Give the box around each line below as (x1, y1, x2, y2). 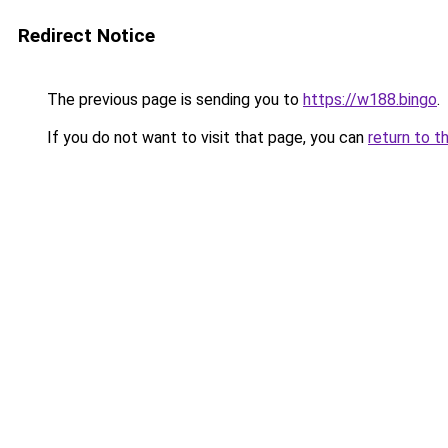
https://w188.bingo (303, 90, 437, 109)
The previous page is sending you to (43, 90, 303, 109)
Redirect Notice (18, 24, 155, 47)
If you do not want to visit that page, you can (43, 128, 368, 147)
